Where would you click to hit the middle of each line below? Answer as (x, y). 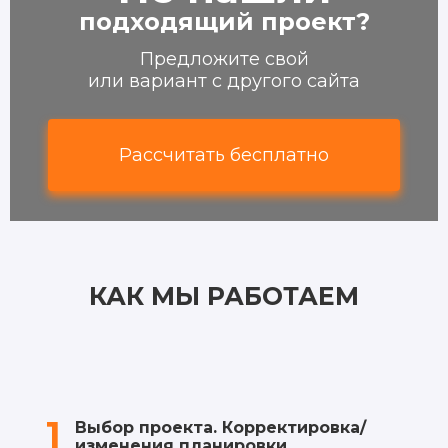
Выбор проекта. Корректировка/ (220, 427)
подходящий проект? (224, 21)
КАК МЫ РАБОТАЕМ (224, 295)
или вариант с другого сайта (224, 80)
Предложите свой (224, 58)
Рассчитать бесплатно (224, 154)
